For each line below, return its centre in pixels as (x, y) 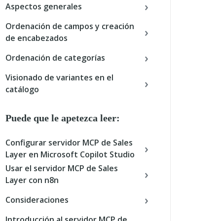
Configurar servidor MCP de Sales (69, 143)
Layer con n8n (32, 180)
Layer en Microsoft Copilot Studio (70, 154)
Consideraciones (37, 200)
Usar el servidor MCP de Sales (62, 168)
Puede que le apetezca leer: (63, 118)
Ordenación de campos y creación (70, 26)
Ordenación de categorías (55, 58)
